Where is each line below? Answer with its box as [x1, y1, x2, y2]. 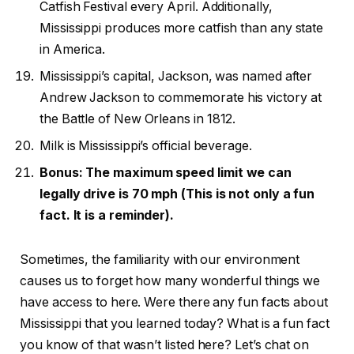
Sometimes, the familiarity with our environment [20, 251, 300, 267]
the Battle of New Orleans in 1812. [40, 111, 236, 127]
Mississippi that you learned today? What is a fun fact [20, 315, 330, 331]
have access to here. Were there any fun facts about [20, 294, 328, 310]
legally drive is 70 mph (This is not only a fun [40, 186, 315, 202]
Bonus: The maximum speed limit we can [40, 165, 292, 181]
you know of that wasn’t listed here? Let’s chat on [20, 337, 310, 352]
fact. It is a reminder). [40, 208, 175, 224]
